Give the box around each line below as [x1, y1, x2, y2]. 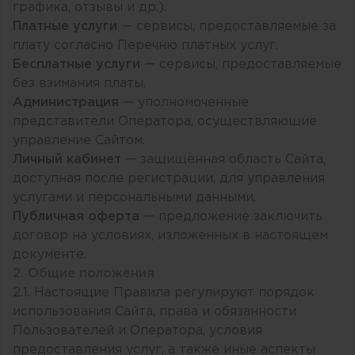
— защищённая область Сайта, [121, 154, 326, 166]
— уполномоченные [119, 97, 249, 109]
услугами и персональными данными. [13, 192, 256, 204]
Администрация [13, 97, 119, 109]
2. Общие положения [13, 268, 155, 280]
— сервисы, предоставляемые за [117, 21, 336, 32]
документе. [13, 249, 86, 261]
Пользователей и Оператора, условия [13, 325, 262, 337]
